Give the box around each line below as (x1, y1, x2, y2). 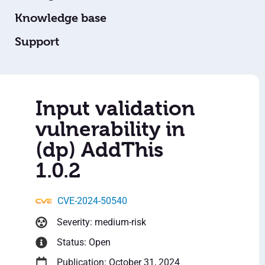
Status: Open (57, 237, 111, 248)
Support (15, 35, 59, 49)
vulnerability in (35, 117, 185, 141)
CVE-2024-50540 (57, 195, 127, 207)
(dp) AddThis (35, 138, 163, 162)
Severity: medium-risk (57, 216, 146, 228)
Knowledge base (15, 11, 106, 25)
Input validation (35, 96, 195, 121)
